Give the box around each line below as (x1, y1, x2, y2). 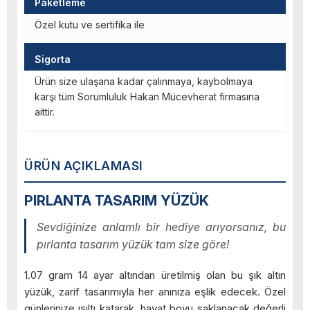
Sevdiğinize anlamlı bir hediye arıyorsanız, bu (37, 220, 286, 235)
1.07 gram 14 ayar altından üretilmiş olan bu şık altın (24, 268, 286, 282)
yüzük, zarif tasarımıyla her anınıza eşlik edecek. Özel (24, 285, 286, 299)
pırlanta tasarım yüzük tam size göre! (37, 237, 229, 252)
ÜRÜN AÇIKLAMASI (24, 158, 143, 174)
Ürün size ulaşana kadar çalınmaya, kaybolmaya (35, 75, 253, 88)
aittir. (35, 106, 55, 118)
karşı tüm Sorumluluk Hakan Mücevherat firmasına (35, 91, 259, 103)
